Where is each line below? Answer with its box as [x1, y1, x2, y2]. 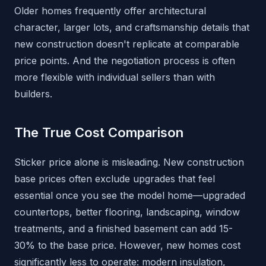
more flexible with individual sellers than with [14, 71, 215, 84]
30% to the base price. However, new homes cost [14, 239, 240, 252]
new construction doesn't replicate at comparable [14, 38, 239, 50]
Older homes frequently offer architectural [14, 5, 206, 17]
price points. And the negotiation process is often [14, 55, 235, 67]
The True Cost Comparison [14, 125, 183, 141]
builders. [14, 88, 52, 100]
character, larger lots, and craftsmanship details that [14, 21, 249, 34]
